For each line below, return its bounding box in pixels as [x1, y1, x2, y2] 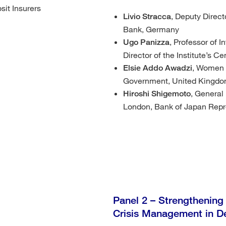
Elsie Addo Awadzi [123, 63, 192, 73]
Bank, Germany [123, 24, 179, 34]
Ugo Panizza [123, 37, 169, 47]
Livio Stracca [123, 12, 171, 21]
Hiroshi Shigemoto [123, 89, 191, 98]
